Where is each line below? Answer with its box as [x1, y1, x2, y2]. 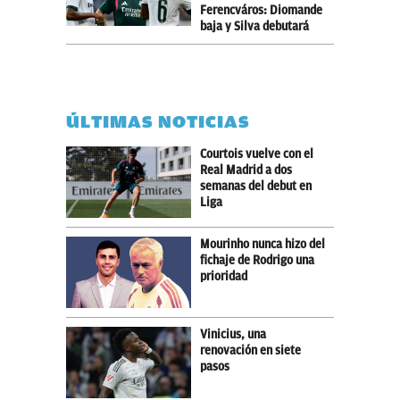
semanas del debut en [200, 179, 312, 193]
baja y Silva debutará [200, 19, 309, 33]
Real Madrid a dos [200, 162, 292, 177]
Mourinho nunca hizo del [200, 237, 325, 251]
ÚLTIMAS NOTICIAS [66, 111, 250, 132]
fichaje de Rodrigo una [200, 253, 314, 267]
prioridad [200, 269, 247, 283]
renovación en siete [200, 343, 301, 357]
